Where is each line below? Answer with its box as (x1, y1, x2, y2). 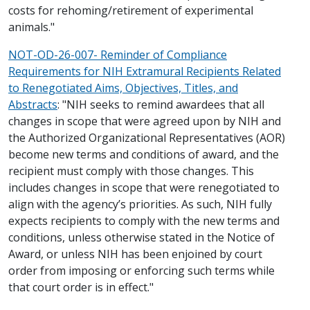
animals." (8, 19, 55, 35)
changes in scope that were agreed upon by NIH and (8, 113, 281, 129)
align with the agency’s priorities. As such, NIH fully (8, 196, 272, 212)
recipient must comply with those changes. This (8, 163, 254, 179)
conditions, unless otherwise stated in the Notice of (8, 229, 275, 245)
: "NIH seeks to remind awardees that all (57, 96, 264, 112)
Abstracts (8, 96, 57, 112)
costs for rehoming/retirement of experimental (8, 2, 253, 18)
